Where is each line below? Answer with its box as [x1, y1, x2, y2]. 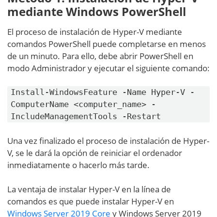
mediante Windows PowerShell [7, 3, 186, 20]
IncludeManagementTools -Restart [11, 111, 161, 122]
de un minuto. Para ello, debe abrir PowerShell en [7, 50, 193, 62]
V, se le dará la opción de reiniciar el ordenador [7, 147, 182, 159]
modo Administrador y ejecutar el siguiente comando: [7, 62, 210, 74]
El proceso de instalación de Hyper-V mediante [7, 26, 182, 38]
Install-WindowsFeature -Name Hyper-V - [11, 87, 195, 97]
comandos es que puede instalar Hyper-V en [7, 196, 174, 207]
